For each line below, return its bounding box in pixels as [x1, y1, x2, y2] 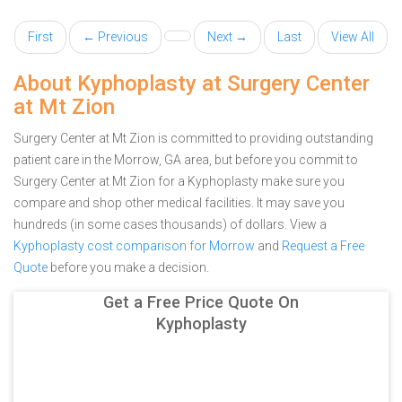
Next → [207, 30, 248, 44]
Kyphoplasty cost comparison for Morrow [13, 239, 255, 253]
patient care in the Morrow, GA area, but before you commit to [13, 153, 358, 167]
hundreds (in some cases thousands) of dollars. [13, 217, 290, 232]
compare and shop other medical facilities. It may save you [13, 196, 345, 210]
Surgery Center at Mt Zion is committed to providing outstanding [13, 131, 373, 145]
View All [331, 30, 374, 44]
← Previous [83, 30, 148, 44]
